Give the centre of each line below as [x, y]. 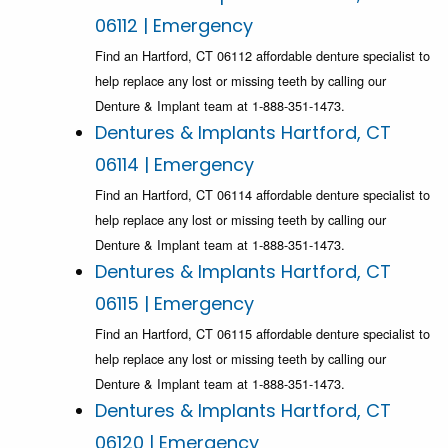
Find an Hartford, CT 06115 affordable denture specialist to [262, 334]
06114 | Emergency [174, 165]
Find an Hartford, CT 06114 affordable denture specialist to [262, 195]
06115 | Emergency [174, 304]
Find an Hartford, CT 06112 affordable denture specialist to [262, 56]
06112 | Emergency [174, 26]
